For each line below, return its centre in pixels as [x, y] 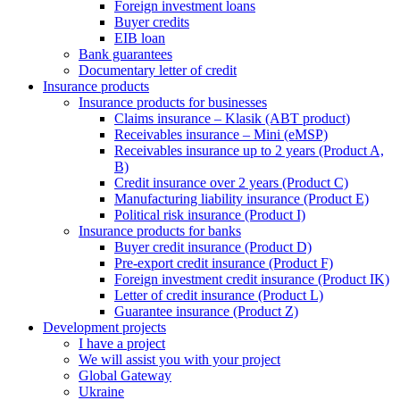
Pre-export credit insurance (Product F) [224, 263]
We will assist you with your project [179, 359]
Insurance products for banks [160, 231]
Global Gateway [125, 375]
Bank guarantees [125, 54]
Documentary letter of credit [158, 70]
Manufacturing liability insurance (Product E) [242, 199]
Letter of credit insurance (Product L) [219, 295]
